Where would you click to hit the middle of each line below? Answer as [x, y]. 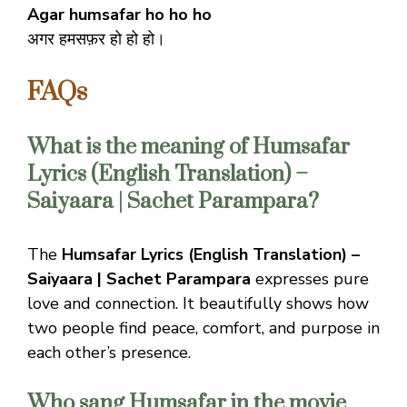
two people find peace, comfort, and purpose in [203, 328]
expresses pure [310, 278]
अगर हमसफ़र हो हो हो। [96, 39]
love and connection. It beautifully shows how [198, 303]
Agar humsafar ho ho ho [119, 14]
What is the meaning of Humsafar [189, 147]
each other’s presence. [109, 352]
